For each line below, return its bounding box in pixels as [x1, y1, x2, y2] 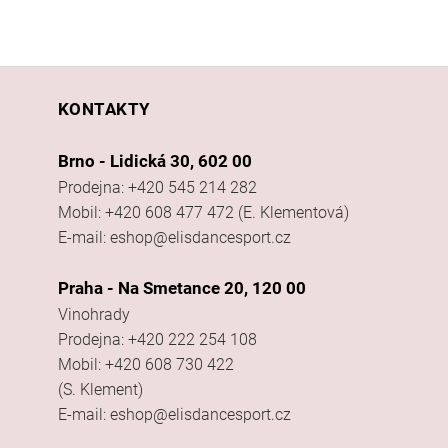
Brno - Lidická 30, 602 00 [57, 150, 252, 171]
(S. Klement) [57, 379, 143, 399]
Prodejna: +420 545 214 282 [57, 177, 257, 197]
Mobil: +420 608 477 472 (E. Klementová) [57, 202, 349, 222]
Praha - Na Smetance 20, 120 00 [57, 277, 306, 298]
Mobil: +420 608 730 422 [57, 354, 234, 374]
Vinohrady [57, 304, 130, 324]
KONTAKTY [57, 98, 151, 119]
